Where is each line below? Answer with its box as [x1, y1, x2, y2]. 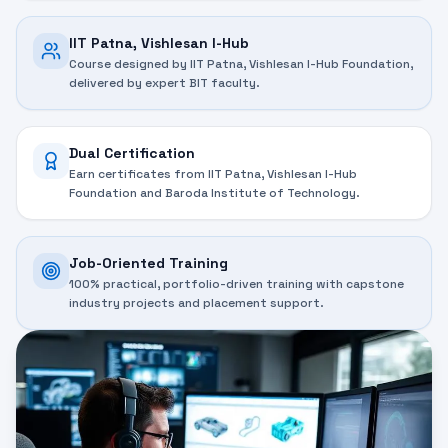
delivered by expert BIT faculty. [69, 75, 260, 92]
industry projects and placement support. [69, 295, 324, 312]
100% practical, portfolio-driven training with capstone [69, 276, 404, 293]
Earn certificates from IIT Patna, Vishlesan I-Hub [69, 166, 357, 183]
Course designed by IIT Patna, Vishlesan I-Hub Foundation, [69, 56, 413, 73]
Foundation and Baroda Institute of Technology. [69, 185, 360, 202]
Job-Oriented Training [69, 254, 228, 273]
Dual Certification [69, 144, 195, 163]
